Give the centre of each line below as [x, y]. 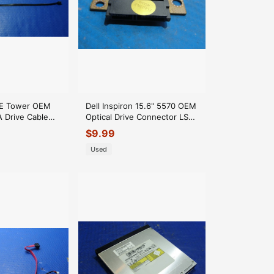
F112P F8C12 [110, 128]
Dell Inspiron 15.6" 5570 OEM [141, 106]
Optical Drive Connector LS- [139, 117]
